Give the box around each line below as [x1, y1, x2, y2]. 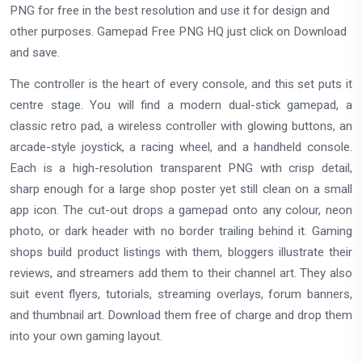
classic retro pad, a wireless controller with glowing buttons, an [10, 118, 352, 133]
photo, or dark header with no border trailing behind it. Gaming [10, 223, 352, 238]
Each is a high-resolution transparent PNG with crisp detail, [10, 160, 352, 175]
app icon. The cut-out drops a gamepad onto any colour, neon [10, 202, 352, 217]
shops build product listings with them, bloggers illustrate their [10, 244, 352, 259]
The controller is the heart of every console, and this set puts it [10, 76, 352, 91]
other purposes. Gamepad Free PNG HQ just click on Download [10, 23, 347, 39]
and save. [10, 44, 60, 60]
